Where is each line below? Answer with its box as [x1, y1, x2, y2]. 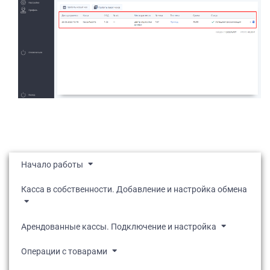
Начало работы [21, 159, 83, 169]
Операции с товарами [21, 246, 107, 256]
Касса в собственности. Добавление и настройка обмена [21, 184, 247, 194]
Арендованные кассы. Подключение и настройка [21, 221, 216, 231]
